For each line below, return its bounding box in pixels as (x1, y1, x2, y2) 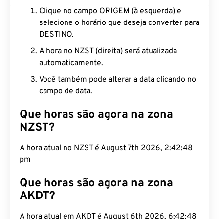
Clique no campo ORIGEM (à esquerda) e (39, 6, 181, 16)
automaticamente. (39, 58, 103, 68)
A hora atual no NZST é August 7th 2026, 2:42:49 (20, 143, 193, 153)
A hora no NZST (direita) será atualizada (39, 46, 177, 56)
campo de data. (39, 87, 92, 96)
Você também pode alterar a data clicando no (39, 75, 196, 85)
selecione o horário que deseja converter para (39, 18, 199, 28)
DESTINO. (39, 30, 74, 40)
